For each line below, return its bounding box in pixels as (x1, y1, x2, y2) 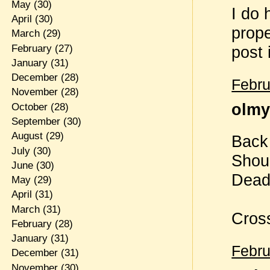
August (11, 130, 43, 142)
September (11, 115, 60, 127)
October (11, 101, 48, 113)
